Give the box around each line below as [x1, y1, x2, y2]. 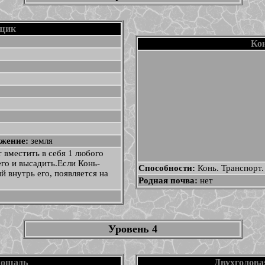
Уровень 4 [108, 223, 157, 235]
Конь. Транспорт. [197, 163, 264, 173]
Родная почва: [138, 176, 200, 185]
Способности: [138, 163, 198, 173]
